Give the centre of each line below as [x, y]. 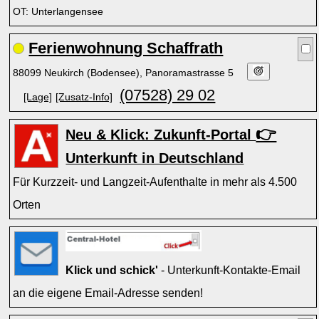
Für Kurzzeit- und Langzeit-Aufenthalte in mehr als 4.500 [155, 182]
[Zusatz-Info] [84, 97]
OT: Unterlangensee [58, 11]
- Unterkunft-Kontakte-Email [230, 270]
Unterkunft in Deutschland [155, 158]
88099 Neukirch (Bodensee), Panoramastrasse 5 [125, 73]
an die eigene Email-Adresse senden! [108, 293]
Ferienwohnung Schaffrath [126, 48]
